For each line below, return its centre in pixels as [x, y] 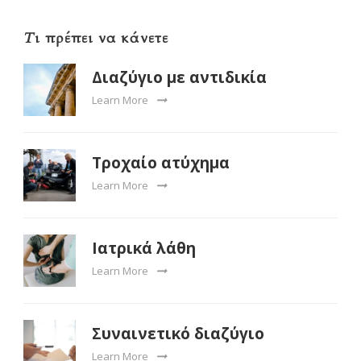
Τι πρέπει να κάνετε [96, 38]
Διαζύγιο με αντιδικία [179, 77]
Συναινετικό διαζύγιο [178, 333]
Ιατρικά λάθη [144, 248]
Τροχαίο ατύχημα [161, 162]
